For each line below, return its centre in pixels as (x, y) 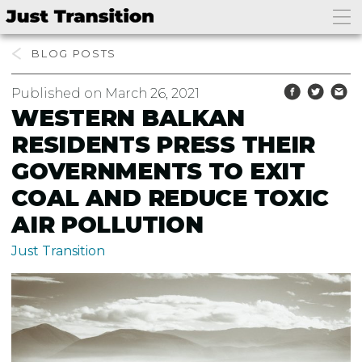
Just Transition (59, 250)
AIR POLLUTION (107, 224)
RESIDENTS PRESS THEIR (164, 144)
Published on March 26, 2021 (106, 93)
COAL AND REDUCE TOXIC (170, 198)
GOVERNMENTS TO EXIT (158, 171)
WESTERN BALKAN (128, 118)
